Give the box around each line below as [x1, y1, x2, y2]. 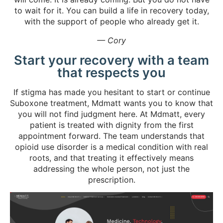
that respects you [57, 64, 166, 80]
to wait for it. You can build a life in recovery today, [14, 5, 209, 15]
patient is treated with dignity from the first [29, 119, 194, 130]
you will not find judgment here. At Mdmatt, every [18, 109, 205, 119]
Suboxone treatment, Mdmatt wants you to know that [10, 98, 213, 108]
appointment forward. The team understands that [18, 130, 205, 141]
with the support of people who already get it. [24, 16, 199, 26]
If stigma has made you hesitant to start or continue [13, 87, 210, 97]
